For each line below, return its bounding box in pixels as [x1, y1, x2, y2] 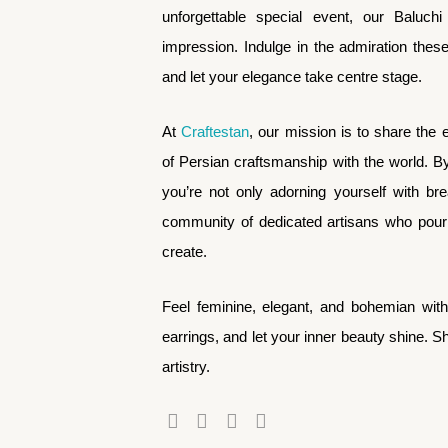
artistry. [162, 357, 210, 375]
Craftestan [181, 122, 250, 140]
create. [162, 242, 207, 260]
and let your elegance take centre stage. [162, 67, 422, 85]
